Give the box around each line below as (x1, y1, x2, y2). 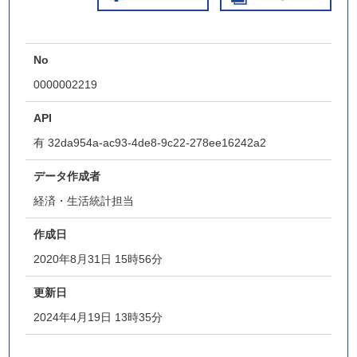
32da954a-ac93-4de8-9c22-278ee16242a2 (48, 136, 267, 149)
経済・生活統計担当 (33, 194, 135, 207)
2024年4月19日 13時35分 (33, 311, 163, 324)
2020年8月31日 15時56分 (33, 253, 163, 265)
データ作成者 (33, 170, 101, 182)
